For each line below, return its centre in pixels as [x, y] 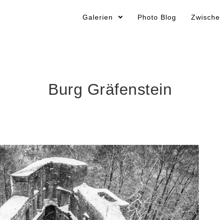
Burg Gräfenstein [110, 89]
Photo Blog [157, 17]
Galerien [99, 17]
